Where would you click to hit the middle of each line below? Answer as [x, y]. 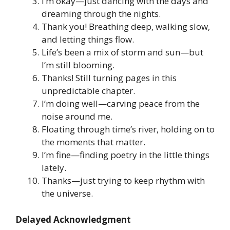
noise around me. [77, 117]
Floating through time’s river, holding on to [128, 129]
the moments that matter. [93, 142]
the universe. [67, 194]
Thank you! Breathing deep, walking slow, [126, 27]
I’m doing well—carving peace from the [121, 104]
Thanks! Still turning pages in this [109, 78]
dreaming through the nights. [101, 14]
